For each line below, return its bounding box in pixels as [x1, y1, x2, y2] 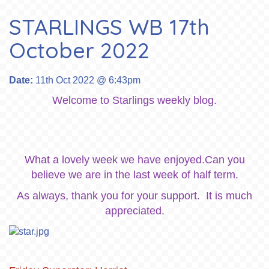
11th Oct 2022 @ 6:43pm [33, 75, 141, 85]
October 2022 [9, 37, 150, 64]
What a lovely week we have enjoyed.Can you [24, 154, 245, 166]
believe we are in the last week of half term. [31, 169, 238, 181]
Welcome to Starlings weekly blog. [52, 94, 217, 106]
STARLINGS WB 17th [9, 13, 210, 40]
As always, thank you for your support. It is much [17, 190, 252, 202]
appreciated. [104, 205, 165, 217]
